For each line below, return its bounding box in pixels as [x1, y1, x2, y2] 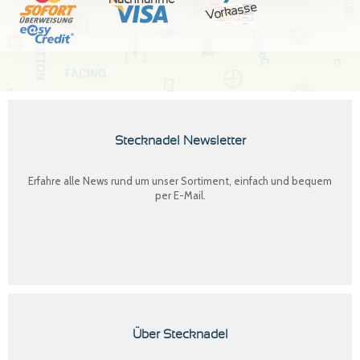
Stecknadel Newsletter [114, 133, 246, 147]
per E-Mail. [154, 188, 206, 202]
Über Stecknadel [132, 327, 228, 341]
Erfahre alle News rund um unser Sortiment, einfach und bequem [28, 174, 332, 187]
